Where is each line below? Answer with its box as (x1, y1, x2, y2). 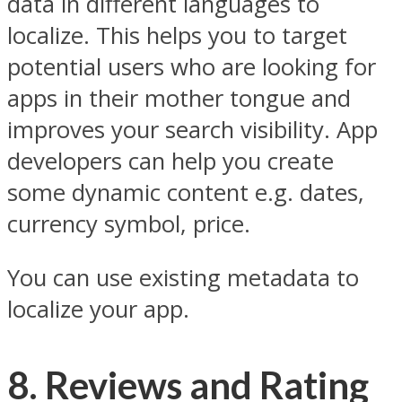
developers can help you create (7, 144, 334, 177)
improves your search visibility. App (7, 113, 378, 145)
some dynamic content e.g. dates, (7, 176, 364, 208)
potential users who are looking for (7, 50, 376, 83)
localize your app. (7, 293, 189, 326)
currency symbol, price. (7, 207, 250, 240)
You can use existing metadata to (7, 262, 359, 294)
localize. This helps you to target (7, 19, 347, 51)
